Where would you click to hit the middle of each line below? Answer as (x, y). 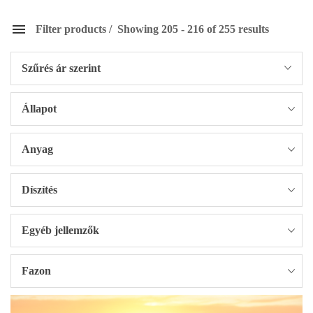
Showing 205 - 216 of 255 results (192, 29)
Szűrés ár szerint (61, 68)
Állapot (39, 109)
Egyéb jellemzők (60, 230)
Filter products (71, 29)
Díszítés (39, 190)
